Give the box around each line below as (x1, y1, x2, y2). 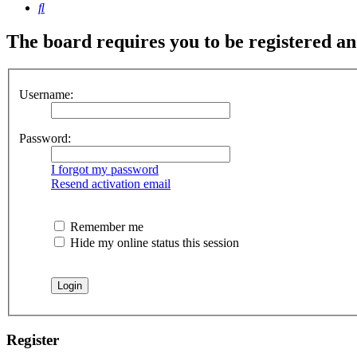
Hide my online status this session (67, 235, 239, 249)
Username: (19, 87, 73, 101)
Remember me (67, 219, 143, 233)
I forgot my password (51, 162, 159, 176)
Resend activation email (51, 176, 171, 190)
